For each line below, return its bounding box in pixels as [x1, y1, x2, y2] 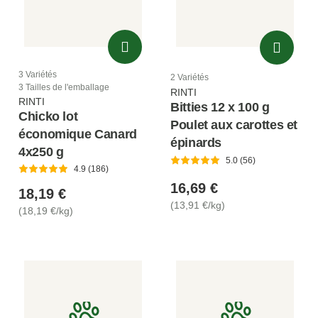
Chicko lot [18, 109, 78, 124]
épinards [170, 136, 222, 150]
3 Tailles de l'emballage [18, 82, 109, 92]
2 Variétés [170, 72, 209, 83]
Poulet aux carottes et [170, 118, 298, 133]
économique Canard [18, 126, 137, 141]
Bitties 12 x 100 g [170, 100, 270, 115]
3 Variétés [18, 69, 57, 79]
